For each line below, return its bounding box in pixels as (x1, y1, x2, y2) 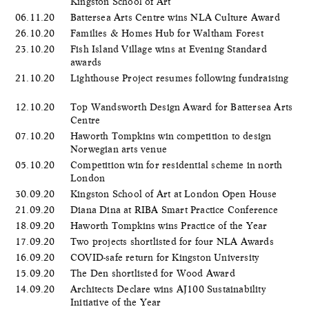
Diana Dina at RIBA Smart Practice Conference (70, 203, 281, 215)
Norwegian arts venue (70, 143, 170, 154)
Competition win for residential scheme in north (70, 159, 283, 170)
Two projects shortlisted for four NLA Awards (70, 235, 277, 247)
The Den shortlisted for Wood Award (70, 267, 238, 279)
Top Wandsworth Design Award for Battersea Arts (70, 101, 293, 112)
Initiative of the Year (70, 296, 164, 308)
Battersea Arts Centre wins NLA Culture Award (70, 11, 283, 23)
